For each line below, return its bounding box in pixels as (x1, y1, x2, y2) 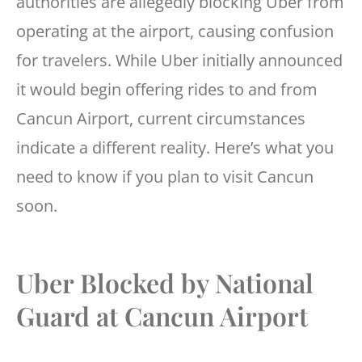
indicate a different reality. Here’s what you (16, 137, 334, 159)
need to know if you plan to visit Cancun (16, 166, 314, 188)
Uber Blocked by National (16, 265, 314, 301)
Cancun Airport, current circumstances (16, 107, 305, 130)
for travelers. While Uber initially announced (16, 49, 343, 72)
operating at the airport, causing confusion (16, 20, 334, 43)
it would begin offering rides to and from (16, 78, 318, 101)
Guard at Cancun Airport (16, 298, 308, 334)
